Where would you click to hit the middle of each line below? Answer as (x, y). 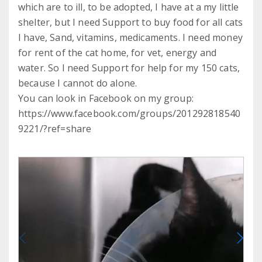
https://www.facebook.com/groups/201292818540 (130, 114)
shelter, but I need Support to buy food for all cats (131, 23)
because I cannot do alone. (78, 83)
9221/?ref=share (55, 129)
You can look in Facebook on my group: (106, 99)
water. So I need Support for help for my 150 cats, (129, 68)
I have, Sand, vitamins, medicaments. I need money (130, 38)
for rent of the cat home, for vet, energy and (118, 53)
